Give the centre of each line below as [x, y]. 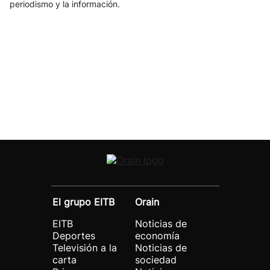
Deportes [74, 236]
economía [157, 236]
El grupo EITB [83, 202]
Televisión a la [85, 248]
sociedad [156, 260]
